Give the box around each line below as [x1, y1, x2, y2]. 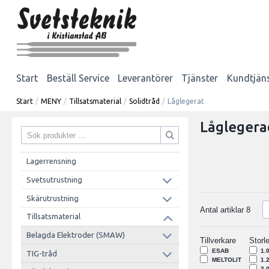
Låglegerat [168, 97, 205, 105]
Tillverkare [200, 236, 237, 246]
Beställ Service [46, 72, 109, 83]
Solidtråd [129, 97, 160, 105]
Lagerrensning [26, 157, 76, 166]
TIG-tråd [26, 249, 57, 258]
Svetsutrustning [26, 175, 82, 184]
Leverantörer [117, 72, 173, 83]
